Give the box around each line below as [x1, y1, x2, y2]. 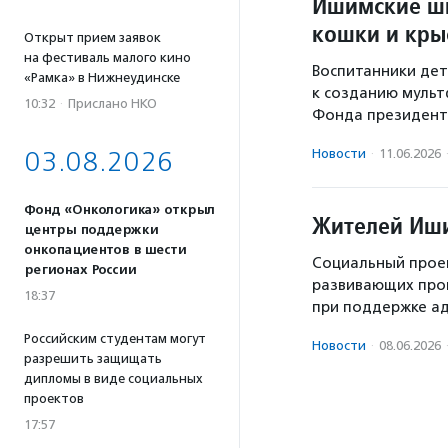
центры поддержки [24, 222, 158, 238]
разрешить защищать [24, 351, 162, 366]
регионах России [24, 262, 136, 278]
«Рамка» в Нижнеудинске [24, 70, 180, 85]
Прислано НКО [68, 96, 157, 111]
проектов [24, 391, 84, 406]
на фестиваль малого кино [24, 50, 191, 65]
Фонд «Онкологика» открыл [24, 202, 215, 218]
